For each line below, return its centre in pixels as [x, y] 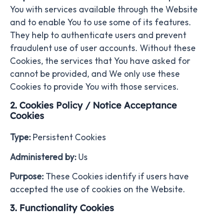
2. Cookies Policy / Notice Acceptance [93, 105]
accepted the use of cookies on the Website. [98, 190]
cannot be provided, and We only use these [95, 74]
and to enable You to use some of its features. [101, 22]
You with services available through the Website [104, 9]
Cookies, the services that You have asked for [100, 61]
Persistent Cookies [69, 137]
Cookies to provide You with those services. [94, 86]
